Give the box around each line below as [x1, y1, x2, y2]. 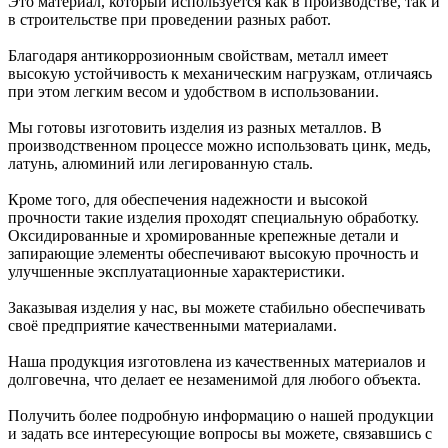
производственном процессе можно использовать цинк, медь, [8, 137, 431, 155]
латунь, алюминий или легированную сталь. [8, 155, 313, 173]
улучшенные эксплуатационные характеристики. [8, 263, 345, 281]
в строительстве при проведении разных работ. [8, 11, 331, 29]
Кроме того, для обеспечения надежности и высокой [8, 191, 368, 209]
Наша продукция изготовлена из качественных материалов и [8, 353, 426, 371]
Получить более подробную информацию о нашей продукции [8, 407, 434, 425]
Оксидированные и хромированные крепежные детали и [8, 227, 399, 245]
